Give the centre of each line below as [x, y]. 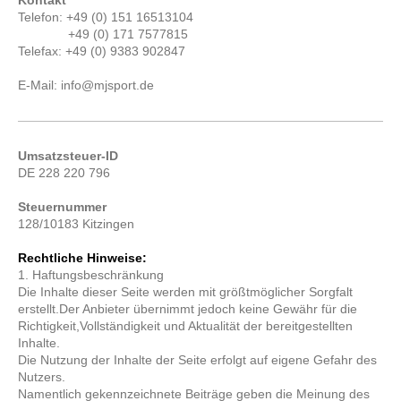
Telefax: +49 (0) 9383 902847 [102, 51]
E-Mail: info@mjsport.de [86, 85]
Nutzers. [42, 377]
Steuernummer [63, 207]
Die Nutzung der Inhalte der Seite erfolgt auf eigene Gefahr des [198, 360]
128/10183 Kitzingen [77, 224]
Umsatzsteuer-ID [68, 156]
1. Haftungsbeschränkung [91, 275]
